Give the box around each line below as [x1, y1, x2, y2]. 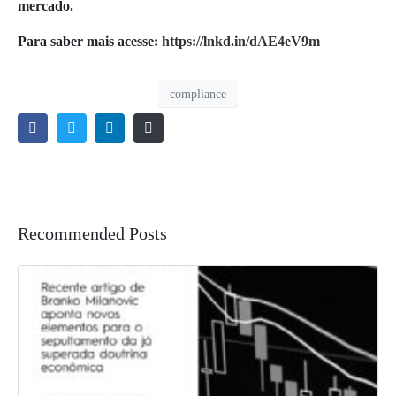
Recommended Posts [18, 224, 167, 244]
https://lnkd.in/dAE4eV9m [162, 34, 320, 49]
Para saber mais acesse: [18, 34, 162, 49]
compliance [170, 87, 226, 101]
